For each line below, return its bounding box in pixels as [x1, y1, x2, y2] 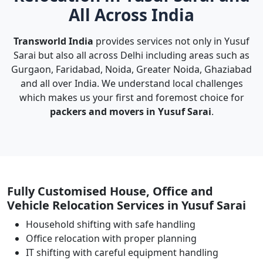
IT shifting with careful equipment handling [26, 246, 218, 259]
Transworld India [14, 35, 93, 48]
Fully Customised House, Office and [7, 183, 213, 199]
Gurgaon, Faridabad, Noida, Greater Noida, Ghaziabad [11, 63, 252, 76]
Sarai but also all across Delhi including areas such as [14, 49, 249, 62]
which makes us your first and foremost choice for [19, 91, 244, 104]
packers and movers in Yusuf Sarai [49, 105, 211, 118]
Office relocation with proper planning [26, 232, 197, 245]
